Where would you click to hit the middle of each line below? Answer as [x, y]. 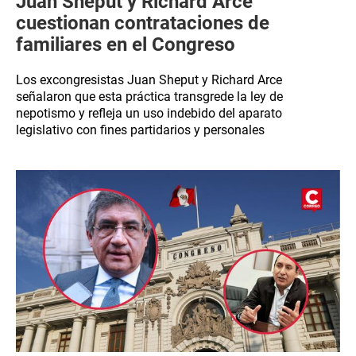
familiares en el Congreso [126, 44]
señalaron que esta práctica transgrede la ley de [149, 97]
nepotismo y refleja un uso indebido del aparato [149, 113]
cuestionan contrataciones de [143, 23]
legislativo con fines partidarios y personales [140, 130]
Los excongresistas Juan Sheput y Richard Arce [149, 80]
